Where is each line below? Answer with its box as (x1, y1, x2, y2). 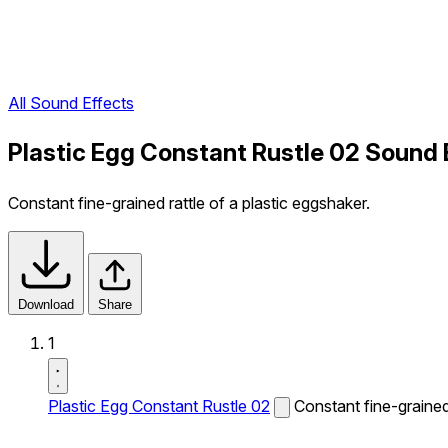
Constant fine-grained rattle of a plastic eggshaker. (8, 193, 370, 213)
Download (18, 297, 74, 312)
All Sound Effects (8, 93, 134, 114)
